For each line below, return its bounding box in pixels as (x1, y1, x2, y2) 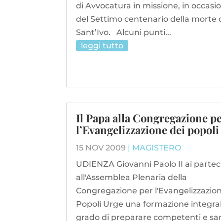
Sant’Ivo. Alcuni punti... (76, 27, 172, 37)
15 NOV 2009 (76, 143, 126, 152)
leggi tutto (81, 40, 124, 50)
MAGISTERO (132, 143, 182, 152)
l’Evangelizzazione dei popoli (76, 122, 220, 137)
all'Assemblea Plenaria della (76, 172, 187, 182)
